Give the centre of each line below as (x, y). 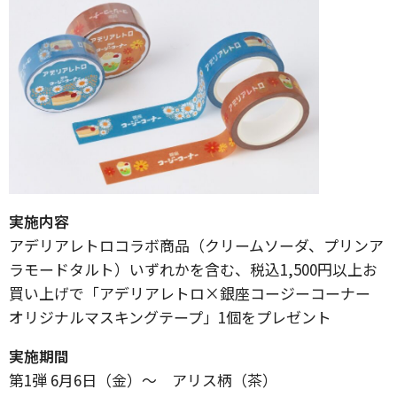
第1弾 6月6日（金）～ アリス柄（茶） (151, 380)
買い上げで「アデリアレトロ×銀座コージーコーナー (197, 293)
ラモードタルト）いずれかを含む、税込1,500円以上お (193, 269)
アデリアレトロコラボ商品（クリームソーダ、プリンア (196, 245)
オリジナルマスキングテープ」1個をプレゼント (170, 317)
